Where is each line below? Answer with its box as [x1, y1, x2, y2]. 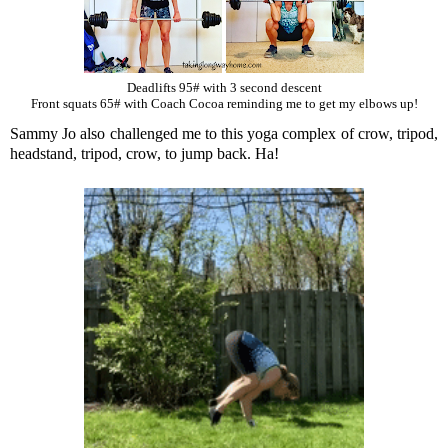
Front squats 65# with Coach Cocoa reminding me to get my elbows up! [30, 96, 418, 111]
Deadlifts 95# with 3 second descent [126, 80, 322, 95]
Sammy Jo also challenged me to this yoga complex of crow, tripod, [10, 124, 438, 142]
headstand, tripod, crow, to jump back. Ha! [10, 144, 279, 162]
